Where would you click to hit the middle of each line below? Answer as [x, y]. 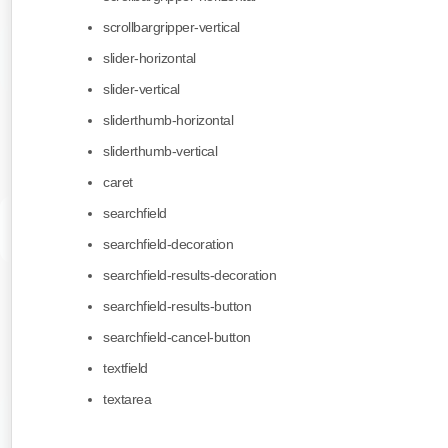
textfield [125, 368]
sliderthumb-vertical [160, 151]
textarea [127, 399]
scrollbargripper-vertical [171, 27]
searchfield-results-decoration [189, 275]
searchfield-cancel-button [177, 337]
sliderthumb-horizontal [168, 120]
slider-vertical [141, 89]
